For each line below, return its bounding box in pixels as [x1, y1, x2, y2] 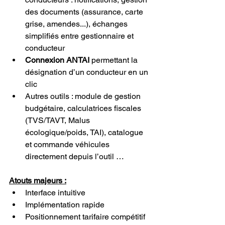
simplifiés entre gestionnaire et [25, 31, 136, 41]
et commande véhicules [25, 139, 111, 149]
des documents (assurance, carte [25, 7, 145, 17]
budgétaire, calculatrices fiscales [25, 103, 143, 113]
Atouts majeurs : [9, 175, 66, 185]
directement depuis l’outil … [25, 151, 124, 161]
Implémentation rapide [25, 199, 104, 209]
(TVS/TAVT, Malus [25, 115, 92, 125]
